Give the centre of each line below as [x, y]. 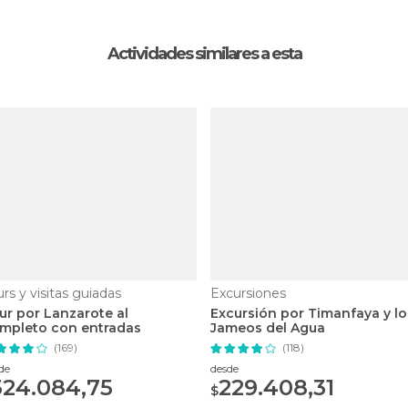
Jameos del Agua [268, 327]
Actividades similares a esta [204, 53]
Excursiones [248, 293]
